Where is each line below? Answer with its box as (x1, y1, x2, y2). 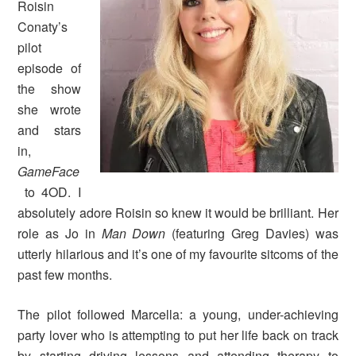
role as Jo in (17, 224, 102, 243)
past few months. (17, 265, 113, 284)
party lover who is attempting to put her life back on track (17, 326, 339, 345)
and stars (17, 121, 81, 140)
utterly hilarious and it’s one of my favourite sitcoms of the (17, 245, 339, 264)
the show (17, 79, 81, 99)
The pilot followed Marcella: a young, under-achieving (17, 305, 339, 324)
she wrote (17, 100, 81, 119)
